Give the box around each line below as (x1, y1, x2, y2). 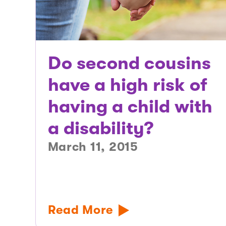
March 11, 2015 (47, 140, 138, 154)
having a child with (47, 96, 212, 118)
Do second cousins (47, 53, 211, 74)
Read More (47, 203, 114, 217)
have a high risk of (47, 75, 207, 96)
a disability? (47, 118, 153, 139)
